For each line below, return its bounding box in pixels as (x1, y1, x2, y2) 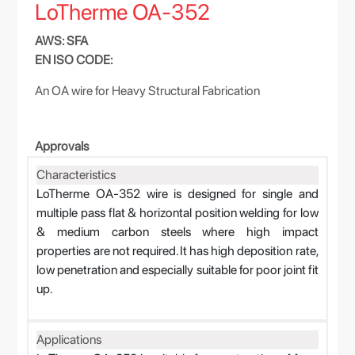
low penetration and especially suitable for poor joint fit (36, 262, 319, 277)
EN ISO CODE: (35, 52, 113, 67)
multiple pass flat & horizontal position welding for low (36, 205, 319, 220)
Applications (36, 332, 102, 347)
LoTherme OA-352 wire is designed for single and (36, 186, 319, 201)
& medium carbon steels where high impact (36, 224, 319, 239)
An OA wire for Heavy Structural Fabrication (35, 83, 261, 98)
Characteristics (36, 167, 116, 182)
